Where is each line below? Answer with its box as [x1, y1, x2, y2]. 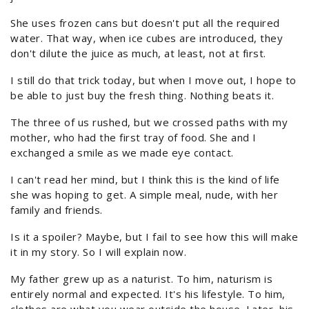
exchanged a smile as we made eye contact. [10, 146, 234, 160]
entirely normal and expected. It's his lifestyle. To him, [10, 287, 286, 301]
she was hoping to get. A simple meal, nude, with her [10, 188, 278, 202]
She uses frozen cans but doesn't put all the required [10, 16, 280, 30]
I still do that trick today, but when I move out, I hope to [10, 73, 297, 88]
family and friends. [10, 203, 103, 217]
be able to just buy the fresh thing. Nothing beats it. [10, 88, 274, 103]
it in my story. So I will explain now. [10, 245, 186, 259]
